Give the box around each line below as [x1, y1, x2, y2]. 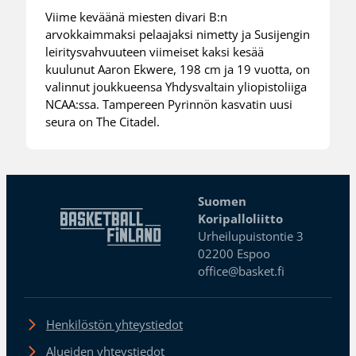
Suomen [198, 192, 247, 209]
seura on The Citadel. [45, 114, 161, 130]
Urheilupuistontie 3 [198, 227, 304, 244]
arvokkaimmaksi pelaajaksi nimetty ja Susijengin [45, 26, 311, 43]
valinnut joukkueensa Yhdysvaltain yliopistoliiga [45, 79, 308, 95]
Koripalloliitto [198, 210, 284, 226]
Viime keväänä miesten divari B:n [45, 9, 228, 25]
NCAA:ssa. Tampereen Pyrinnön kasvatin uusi [45, 96, 293, 113]
